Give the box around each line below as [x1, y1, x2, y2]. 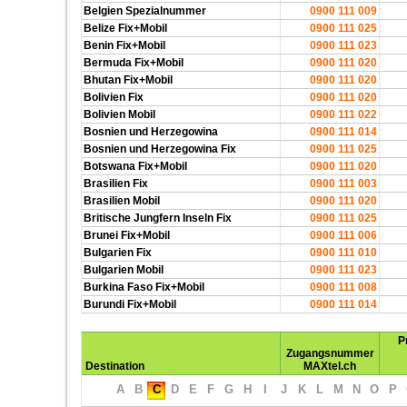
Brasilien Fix [84, 177, 148, 190]
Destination [85, 360, 144, 372]
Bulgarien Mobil [84, 263, 164, 276]
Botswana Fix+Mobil [84, 160, 187, 173]
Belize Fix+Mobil [84, 22, 167, 35]
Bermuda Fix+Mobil [84, 56, 184, 69]
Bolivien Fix [84, 91, 144, 104]
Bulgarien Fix [84, 246, 152, 259]
